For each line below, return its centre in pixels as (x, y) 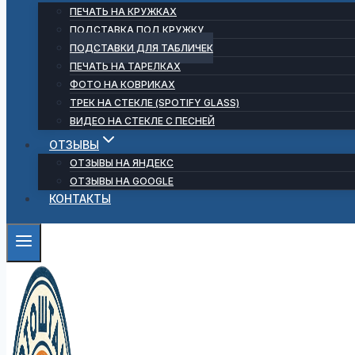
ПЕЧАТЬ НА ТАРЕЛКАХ (125, 66)
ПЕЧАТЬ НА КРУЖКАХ (123, 11)
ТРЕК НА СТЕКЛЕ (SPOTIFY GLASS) (155, 103)
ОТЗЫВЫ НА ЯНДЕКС (122, 163)
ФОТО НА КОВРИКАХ (122, 84)
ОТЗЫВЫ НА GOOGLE (122, 181)
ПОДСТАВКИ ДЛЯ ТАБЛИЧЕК (141, 48)
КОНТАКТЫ (80, 198)
